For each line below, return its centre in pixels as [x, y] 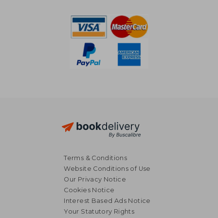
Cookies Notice [89, 190]
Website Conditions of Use [107, 168]
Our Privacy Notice [95, 179]
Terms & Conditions [96, 158]
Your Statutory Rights [99, 211]
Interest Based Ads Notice [107, 200]
